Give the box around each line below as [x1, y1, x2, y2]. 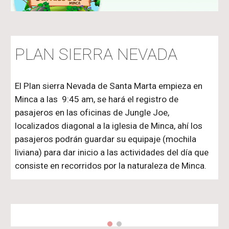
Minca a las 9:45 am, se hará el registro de [15, 94, 179, 104]
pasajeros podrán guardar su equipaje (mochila [15, 133, 197, 144]
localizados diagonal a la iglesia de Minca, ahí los [15, 120, 203, 131]
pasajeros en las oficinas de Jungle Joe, [15, 107, 170, 118]
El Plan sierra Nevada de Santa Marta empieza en [15, 80, 203, 91]
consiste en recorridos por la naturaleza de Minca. [15, 160, 207, 171]
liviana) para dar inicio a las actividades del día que [15, 147, 209, 157]
